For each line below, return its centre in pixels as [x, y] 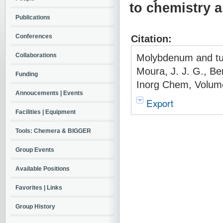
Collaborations [36, 55]
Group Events [35, 150]
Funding [27, 74]
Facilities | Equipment [46, 112]
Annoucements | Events [49, 93]
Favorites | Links [39, 188]
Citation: [151, 39]
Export [160, 103]
